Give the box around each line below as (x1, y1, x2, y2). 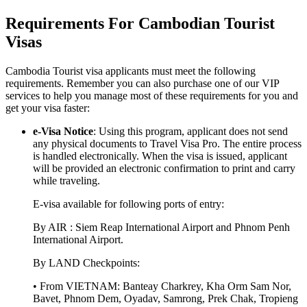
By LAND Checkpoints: (33, 256, 140, 269)
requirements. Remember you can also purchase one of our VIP (5, 77, 279, 89)
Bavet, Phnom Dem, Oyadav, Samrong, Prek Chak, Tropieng (33, 292, 298, 304)
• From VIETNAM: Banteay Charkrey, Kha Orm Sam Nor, (33, 280, 291, 292)
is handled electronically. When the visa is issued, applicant (33, 149, 287, 162)
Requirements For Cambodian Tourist (5, 14, 275, 32)
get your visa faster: (5, 101, 90, 114)
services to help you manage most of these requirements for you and (5, 89, 298, 101)
